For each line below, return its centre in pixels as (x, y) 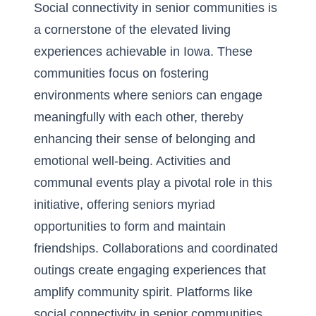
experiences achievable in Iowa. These (143, 51)
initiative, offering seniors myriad (124, 205)
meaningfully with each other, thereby (139, 117)
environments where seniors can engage (148, 95)
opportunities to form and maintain (130, 226)
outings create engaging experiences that (150, 270)
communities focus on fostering (121, 73)
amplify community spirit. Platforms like (143, 292)
